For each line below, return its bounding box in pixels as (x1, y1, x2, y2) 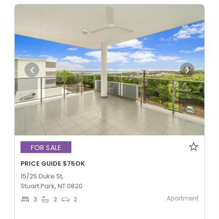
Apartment (167, 195, 198, 203)
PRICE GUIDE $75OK (21, 159, 85, 169)
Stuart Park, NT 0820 (21, 181, 83, 191)
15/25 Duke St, (21, 172, 64, 181)
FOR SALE (31, 142, 61, 153)
